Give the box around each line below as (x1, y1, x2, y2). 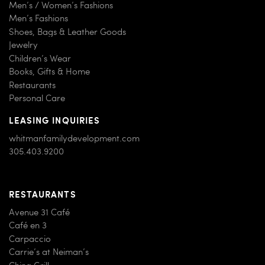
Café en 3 (9, 219, 47, 231)
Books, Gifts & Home (9, 65, 90, 77)
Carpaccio (9, 232, 51, 244)
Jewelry (9, 38, 38, 51)
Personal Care (9, 92, 65, 104)
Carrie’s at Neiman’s (9, 245, 89, 258)
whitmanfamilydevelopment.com (9, 131, 140, 144)
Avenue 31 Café (9, 205, 70, 218)
